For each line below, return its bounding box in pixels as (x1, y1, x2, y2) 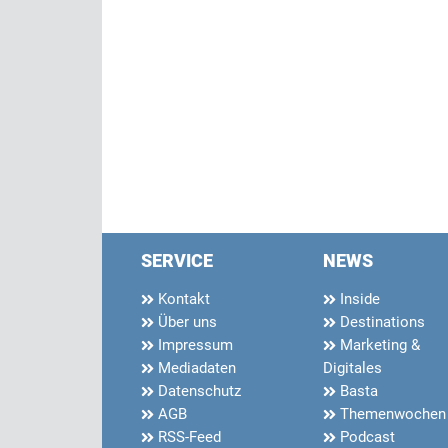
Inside (336, 290, 380, 309)
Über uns (154, 313, 217, 332)
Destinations (336, 313, 425, 332)
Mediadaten (154, 359, 236, 378)
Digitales (323, 359, 382, 378)
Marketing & (336, 336, 420, 355)
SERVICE (141, 250, 213, 272)
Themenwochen (336, 405, 446, 424)
